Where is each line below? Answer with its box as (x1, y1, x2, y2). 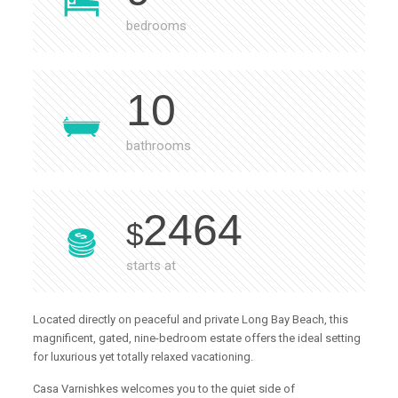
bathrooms (126, 138, 192, 155)
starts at (126, 258, 177, 275)
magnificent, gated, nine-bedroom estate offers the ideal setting (33, 331, 362, 346)
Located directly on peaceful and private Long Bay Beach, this (33, 313, 349, 327)
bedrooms (126, 18, 187, 35)
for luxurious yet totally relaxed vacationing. (33, 350, 254, 364)
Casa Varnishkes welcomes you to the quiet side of (33, 382, 296, 396)
